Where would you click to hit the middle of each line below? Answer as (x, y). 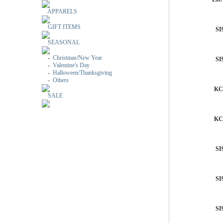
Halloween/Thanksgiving (82, 73)
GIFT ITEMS (64, 27)
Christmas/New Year (77, 58)
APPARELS (62, 11)
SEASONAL (64, 42)
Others (61, 80)
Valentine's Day (71, 65)
